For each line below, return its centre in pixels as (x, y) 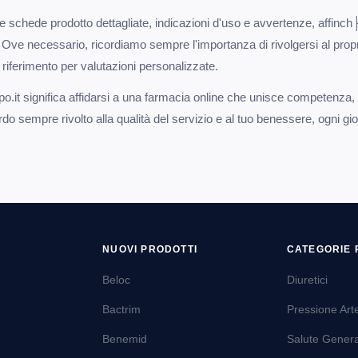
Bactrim (122, 309)
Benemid (125, 339)
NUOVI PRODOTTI (150, 249)
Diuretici (307, 280)
